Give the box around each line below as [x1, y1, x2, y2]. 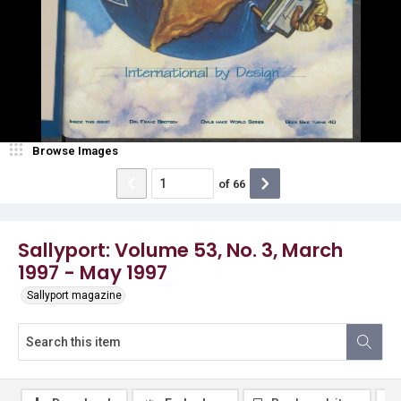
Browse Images [32, 144, 118, 158]
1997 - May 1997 [18, 259, 167, 286]
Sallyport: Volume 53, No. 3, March [18, 236, 343, 264]
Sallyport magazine [27, 289, 122, 302]
